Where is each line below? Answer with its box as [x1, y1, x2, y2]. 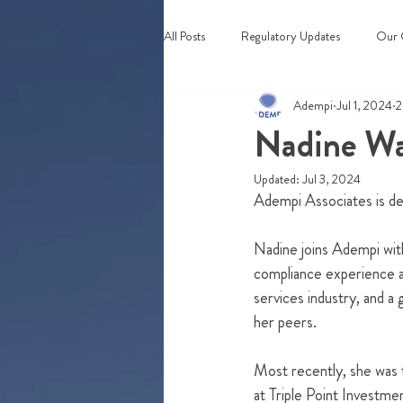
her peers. [254, 310, 320, 334]
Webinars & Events [200, 98, 293, 117]
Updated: [254, 170, 302, 188]
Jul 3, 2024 [302, 170, 361, 188]
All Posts [164, 26, 205, 45]
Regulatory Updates [241, 26, 340, 45]
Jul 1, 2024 [336, 95, 392, 114]
